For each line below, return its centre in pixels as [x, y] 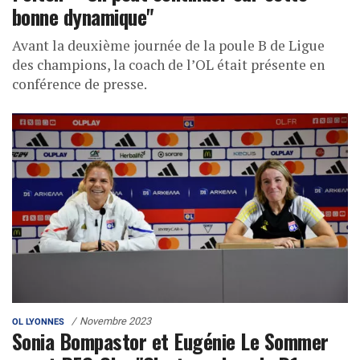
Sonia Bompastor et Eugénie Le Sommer [170, 340]
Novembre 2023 [115, 321]
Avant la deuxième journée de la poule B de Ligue [168, 46]
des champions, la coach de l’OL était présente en [168, 65]
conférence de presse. [80, 84]
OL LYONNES [38, 321]
